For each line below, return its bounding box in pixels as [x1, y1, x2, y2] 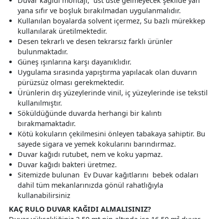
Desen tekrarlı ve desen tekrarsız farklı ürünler [18, 36, 173, 46]
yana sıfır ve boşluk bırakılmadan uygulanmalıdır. [18, 5, 181, 15]
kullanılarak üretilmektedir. [18, 26, 107, 36]
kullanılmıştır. [18, 98, 62, 108]
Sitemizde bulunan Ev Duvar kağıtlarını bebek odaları [18, 170, 198, 179]
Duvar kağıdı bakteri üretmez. [18, 159, 117, 169]
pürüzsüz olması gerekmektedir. [18, 77, 124, 87]
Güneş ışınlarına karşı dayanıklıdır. [18, 57, 131, 66]
